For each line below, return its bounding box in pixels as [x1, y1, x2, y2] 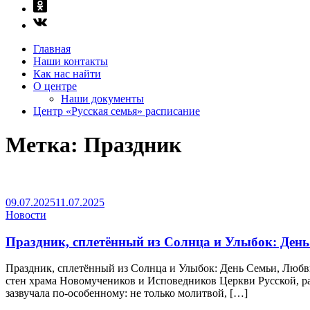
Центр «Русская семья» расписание [33, 105, 200, 117]
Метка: [6, 132, 84, 158]
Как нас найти [33, 68, 101, 80]
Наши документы [61, 93, 144, 104]
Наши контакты [33, 55, 108, 67]
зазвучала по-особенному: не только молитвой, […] [6, 287, 248, 300]
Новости [6, 208, 46, 221]
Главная [33, 43, 71, 55]
